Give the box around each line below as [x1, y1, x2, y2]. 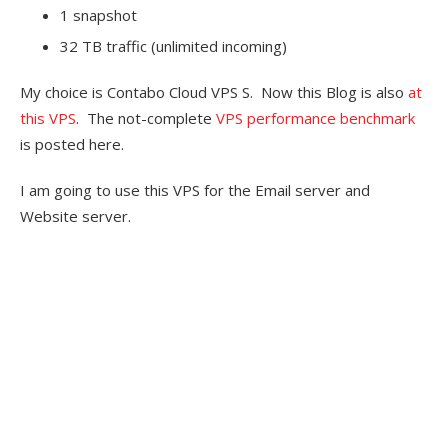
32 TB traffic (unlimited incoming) [60, 36, 287, 57]
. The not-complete [76, 108, 216, 129]
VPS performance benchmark [216, 108, 415, 129]
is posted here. [20, 134, 124, 155]
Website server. [20, 206, 131, 227]
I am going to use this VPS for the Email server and [20, 180, 370, 201]
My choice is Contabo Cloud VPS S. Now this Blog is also [20, 82, 408, 103]
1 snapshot [60, 5, 137, 26]
